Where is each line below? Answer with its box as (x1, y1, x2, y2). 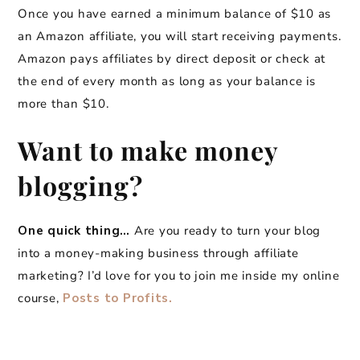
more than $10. (18, 96, 113, 112)
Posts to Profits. (63, 290, 173, 307)
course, (18, 290, 63, 307)
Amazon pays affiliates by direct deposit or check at (18, 51, 325, 67)
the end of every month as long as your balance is (18, 73, 316, 90)
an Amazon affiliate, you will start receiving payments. (18, 28, 342, 45)
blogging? (18, 168, 143, 203)
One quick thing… (18, 223, 134, 239)
